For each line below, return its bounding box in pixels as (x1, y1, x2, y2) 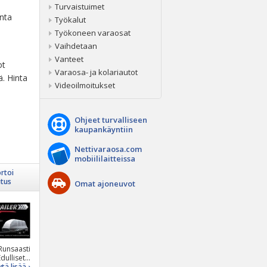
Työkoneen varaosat (55, 27, 131, 38)
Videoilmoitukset (55, 80, 115, 91)
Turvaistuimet (55, 1, 104, 12)
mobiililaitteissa (74, 153, 135, 164)
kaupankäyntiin (74, 124, 133, 135)
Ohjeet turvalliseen (74, 114, 147, 125)
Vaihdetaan (55, 41, 97, 51)
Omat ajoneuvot (74, 178, 135, 189)
